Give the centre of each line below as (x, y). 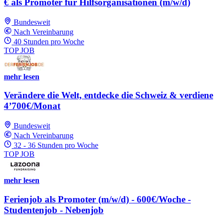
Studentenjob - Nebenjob (54, 210)
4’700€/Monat (32, 106)
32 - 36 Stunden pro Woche (56, 145)
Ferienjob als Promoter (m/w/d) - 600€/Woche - (97, 199)
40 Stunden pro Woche (49, 41)
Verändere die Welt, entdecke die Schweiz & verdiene (109, 95)
